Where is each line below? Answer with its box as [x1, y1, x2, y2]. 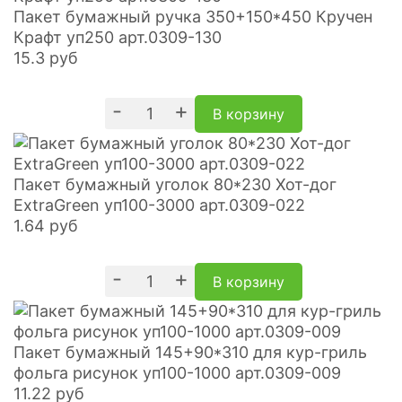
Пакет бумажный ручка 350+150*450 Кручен [13, 6, 372, 26]
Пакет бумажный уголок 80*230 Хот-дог [13, 174, 336, 194]
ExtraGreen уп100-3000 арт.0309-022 [13, 195, 305, 214]
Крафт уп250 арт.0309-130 [13, 27, 222, 47]
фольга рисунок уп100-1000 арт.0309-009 [13, 363, 341, 382]
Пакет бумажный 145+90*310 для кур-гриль [13, 342, 367, 362]
